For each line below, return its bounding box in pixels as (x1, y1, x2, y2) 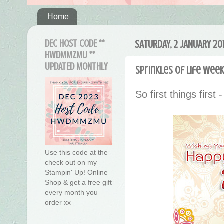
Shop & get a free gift (45, 178, 112, 187)
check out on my (45, 158, 97, 167)
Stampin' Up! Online (45, 168, 108, 177)
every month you (45, 188, 98, 197)
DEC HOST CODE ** (45, 38, 105, 50)
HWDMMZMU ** (45, 49, 95, 61)
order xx (45, 198, 71, 207)
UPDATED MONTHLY (45, 61, 107, 73)
